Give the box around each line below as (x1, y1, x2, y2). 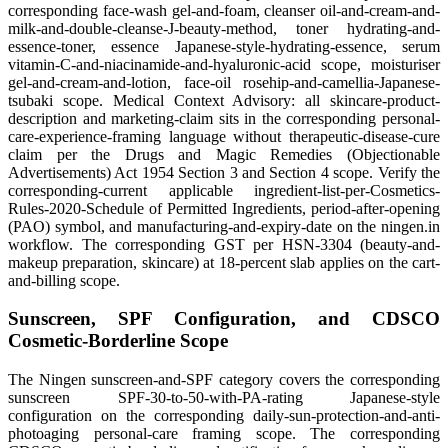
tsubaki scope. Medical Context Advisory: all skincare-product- (8, 91, 440, 109)
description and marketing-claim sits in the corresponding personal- (8, 109, 440, 127)
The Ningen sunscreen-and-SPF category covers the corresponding (8, 371, 440, 389)
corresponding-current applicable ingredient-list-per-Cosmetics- (8, 181, 440, 199)
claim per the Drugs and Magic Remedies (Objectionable (8, 145, 440, 163)
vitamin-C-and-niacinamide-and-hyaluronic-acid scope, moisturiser (8, 55, 440, 73)
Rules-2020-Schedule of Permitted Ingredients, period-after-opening (8, 199, 440, 217)
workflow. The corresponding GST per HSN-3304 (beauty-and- (8, 235, 440, 253)
